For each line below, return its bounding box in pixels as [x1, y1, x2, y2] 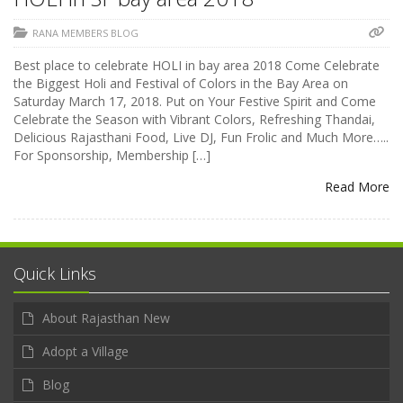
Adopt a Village [42, 343, 129, 361]
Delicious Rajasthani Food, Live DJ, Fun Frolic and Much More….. [13, 129, 389, 147]
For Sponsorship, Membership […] [13, 147, 210, 165]
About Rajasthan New [42, 309, 170, 327]
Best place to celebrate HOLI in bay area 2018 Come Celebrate [13, 57, 380, 75]
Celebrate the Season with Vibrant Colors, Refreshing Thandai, [13, 111, 375, 129]
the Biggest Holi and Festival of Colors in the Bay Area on [13, 75, 348, 93]
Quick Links [13, 263, 96, 285]
